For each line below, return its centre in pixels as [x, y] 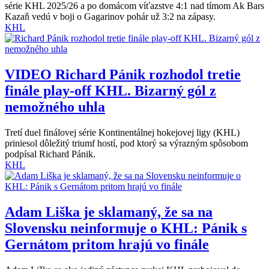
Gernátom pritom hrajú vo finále [107, 245]
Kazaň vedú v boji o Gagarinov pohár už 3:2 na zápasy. [110, 17]
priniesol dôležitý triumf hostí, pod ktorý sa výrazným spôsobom [126, 144]
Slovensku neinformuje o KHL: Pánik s [126, 228]
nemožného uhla [55, 107]
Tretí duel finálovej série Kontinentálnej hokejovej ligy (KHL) [122, 133]
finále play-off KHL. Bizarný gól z [110, 91]
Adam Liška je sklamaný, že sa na [109, 212]
